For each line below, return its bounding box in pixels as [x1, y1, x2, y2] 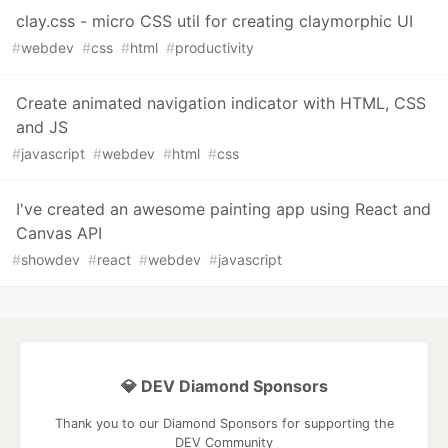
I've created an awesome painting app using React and [16, 199, 431, 220]
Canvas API [16, 223, 102, 244]
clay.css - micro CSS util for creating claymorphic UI [16, 11, 413, 32]
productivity [175, 39, 254, 57]
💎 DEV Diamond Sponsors [120, 376, 328, 397]
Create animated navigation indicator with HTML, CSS [16, 93, 426, 114]
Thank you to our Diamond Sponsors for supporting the [54, 416, 394, 432]
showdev [21, 251, 80, 269]
